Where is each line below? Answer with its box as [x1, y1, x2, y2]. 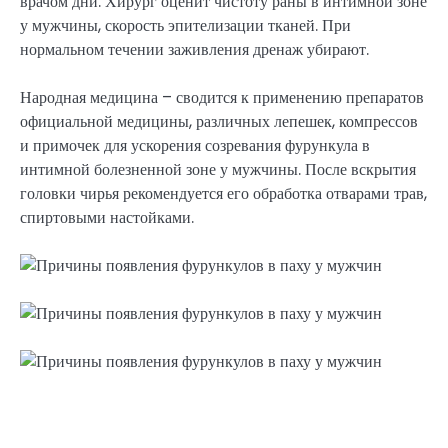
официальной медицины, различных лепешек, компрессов [20, 110, 418, 134]
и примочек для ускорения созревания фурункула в [20, 134, 370, 158]
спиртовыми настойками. [20, 206, 194, 230]
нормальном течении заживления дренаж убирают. [20, 37, 369, 61]
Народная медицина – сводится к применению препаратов [20, 86, 424, 110]
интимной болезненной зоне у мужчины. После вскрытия [20, 158, 416, 182]
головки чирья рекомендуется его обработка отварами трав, [20, 182, 427, 206]
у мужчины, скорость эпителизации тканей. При [20, 13, 351, 37]
